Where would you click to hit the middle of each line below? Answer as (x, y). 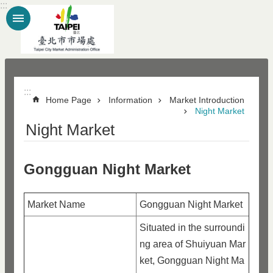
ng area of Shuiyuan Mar (193, 244)
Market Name (56, 204)
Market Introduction (207, 100)
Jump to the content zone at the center (88, 11)
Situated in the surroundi (192, 228)
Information (130, 100)
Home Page (69, 100)
